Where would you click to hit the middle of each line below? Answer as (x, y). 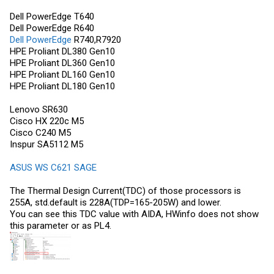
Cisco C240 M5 (40, 132)
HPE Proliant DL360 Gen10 (62, 63)
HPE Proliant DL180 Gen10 (62, 86)
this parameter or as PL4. (61, 225)
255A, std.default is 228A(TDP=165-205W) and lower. (116, 202)
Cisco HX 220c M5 (47, 121)
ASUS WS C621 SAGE (53, 167)
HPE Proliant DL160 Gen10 (62, 74)
